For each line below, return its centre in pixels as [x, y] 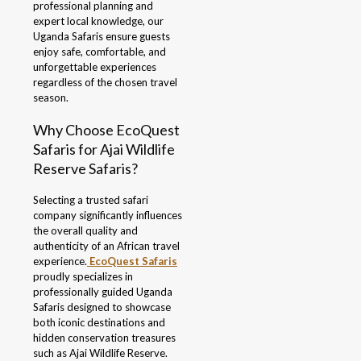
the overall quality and [85, 231]
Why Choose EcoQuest [106, 130]
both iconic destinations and [99, 323]
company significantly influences [108, 216]
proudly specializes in [83, 277]
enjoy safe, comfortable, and [100, 52]
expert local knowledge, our [98, 21]
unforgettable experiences [95, 67]
